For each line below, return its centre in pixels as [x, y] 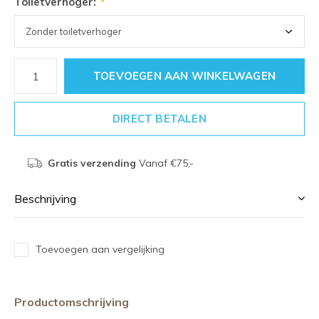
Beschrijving [45, 199]
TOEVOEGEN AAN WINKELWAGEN [184, 76]
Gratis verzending [91, 163]
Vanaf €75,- [164, 163]
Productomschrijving [72, 302]
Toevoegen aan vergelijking [100, 249]
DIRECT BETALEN [159, 119]
